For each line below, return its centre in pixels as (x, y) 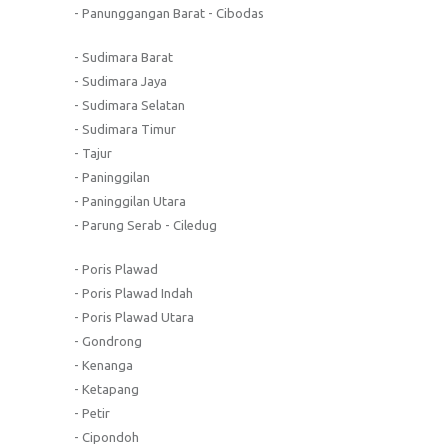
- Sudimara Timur (125, 128)
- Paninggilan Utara (130, 200)
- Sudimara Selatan (129, 104)
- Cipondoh (106, 436)
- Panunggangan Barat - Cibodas (169, 12)
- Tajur (93, 152)
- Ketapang (106, 388)
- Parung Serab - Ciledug (145, 224)
